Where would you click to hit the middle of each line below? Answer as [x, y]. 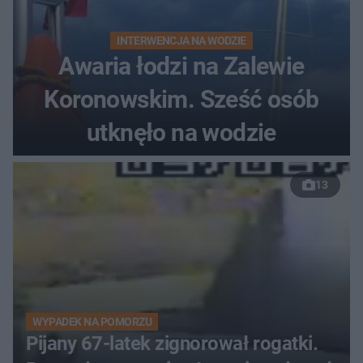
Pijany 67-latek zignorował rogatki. [172, 344]
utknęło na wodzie [181, 133]
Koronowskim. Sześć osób [181, 100]
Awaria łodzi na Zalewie [181, 66]
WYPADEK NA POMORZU [92, 322]
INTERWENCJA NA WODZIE [181, 41]
